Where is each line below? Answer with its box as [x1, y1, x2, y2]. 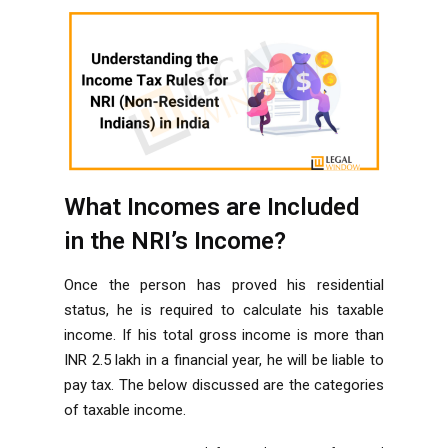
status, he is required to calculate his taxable [64, 300, 384, 319]
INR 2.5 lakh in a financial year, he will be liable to [64, 350, 384, 369]
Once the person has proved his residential [64, 275, 384, 294]
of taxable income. [64, 400, 186, 419]
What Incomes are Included [64, 192, 359, 221]
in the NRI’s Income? [64, 226, 286, 255]
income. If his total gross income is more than [64, 325, 384, 344]
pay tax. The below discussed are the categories [64, 375, 384, 394]
